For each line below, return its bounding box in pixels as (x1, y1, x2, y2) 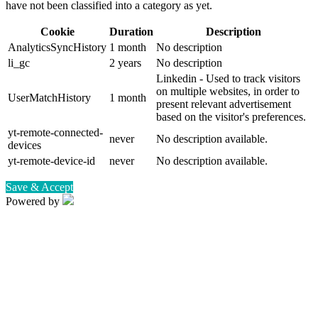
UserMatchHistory (8, 92, 91, 104)
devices (8, 139, 41, 152)
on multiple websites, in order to (156, 85, 300, 98)
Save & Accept (6, 181, 73, 194)
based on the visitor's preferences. (156, 111, 306, 124)
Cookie (40, 26, 75, 38)
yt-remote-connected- (8, 126, 103, 139)
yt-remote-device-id (8, 155, 95, 168)
